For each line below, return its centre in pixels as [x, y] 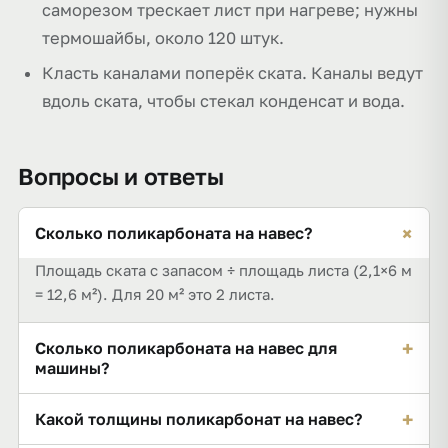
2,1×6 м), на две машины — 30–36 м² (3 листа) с [207, 429]
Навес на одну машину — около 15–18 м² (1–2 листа [221, 405]
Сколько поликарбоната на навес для [186, 348]
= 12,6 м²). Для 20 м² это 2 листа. [155, 294]
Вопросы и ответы [121, 176]
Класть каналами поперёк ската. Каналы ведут [232, 73]
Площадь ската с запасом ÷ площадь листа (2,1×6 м [223, 270]
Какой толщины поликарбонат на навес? [198, 419]
